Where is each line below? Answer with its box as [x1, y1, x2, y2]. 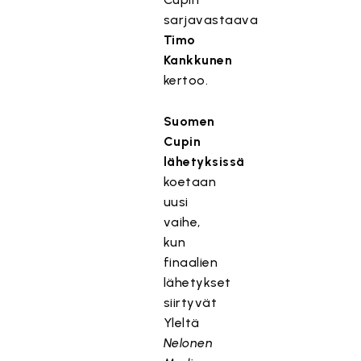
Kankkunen [163, 52, 233, 68]
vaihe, [163, 214, 201, 230]
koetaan [163, 174, 217, 189]
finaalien [163, 255, 218, 270]
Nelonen [163, 335, 214, 351]
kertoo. [163, 73, 209, 88]
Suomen [163, 114, 215, 129]
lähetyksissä [163, 154, 245, 169]
